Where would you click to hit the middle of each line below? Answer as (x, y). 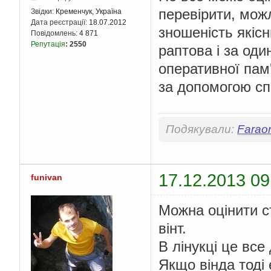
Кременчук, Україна (89, 11)
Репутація (48, 44)
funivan (47, 177)
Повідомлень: (55, 33)
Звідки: (43, 11)
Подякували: (201, 129)
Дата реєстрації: (60, 22)
